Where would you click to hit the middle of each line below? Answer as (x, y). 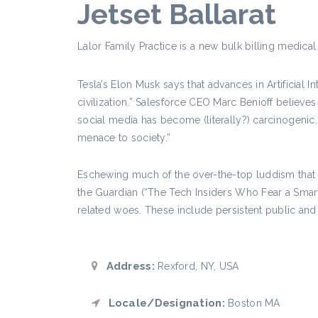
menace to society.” (124, 137)
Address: (129, 266)
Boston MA (252, 303)
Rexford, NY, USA (197, 266)
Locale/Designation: (165, 303)
